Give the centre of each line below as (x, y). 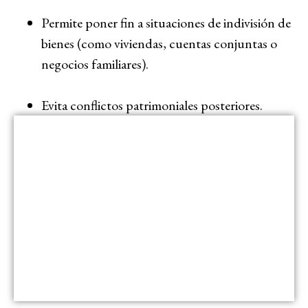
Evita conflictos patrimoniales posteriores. (152, 105)
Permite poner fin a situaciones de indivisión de (166, 22)
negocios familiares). (95, 64)
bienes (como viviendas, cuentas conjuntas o (159, 43)
